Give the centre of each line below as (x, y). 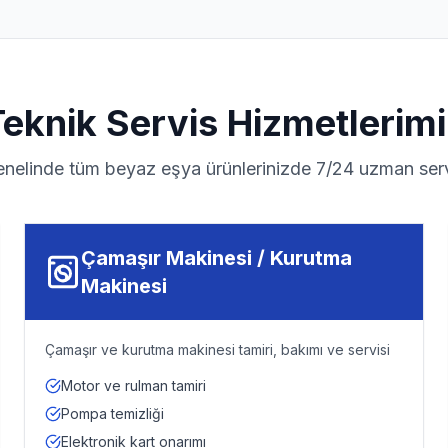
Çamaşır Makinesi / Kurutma (216, 258)
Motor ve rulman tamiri (133, 385)
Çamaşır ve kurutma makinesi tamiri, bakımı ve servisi (217, 349)
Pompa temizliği (112, 413)
